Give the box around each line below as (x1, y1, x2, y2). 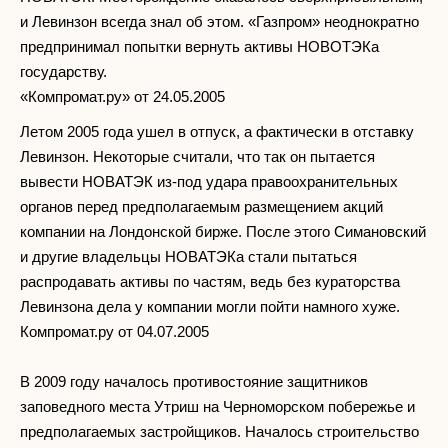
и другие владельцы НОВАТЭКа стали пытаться (20, 247, 357, 265)
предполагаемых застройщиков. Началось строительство (20, 422, 419, 440)
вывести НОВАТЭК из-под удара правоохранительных (20, 172, 398, 190)
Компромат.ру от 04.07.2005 (20, 322, 209, 340)
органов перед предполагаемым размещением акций (20, 197, 383, 215)
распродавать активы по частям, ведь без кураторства (20, 272, 400, 290)
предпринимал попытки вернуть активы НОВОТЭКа (20, 37, 379, 55)
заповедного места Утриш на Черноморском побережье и (20, 397, 415, 415)
